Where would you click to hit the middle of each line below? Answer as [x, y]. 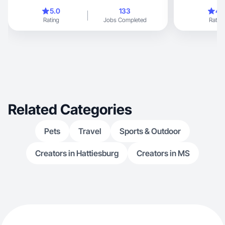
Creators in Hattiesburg [77, 153]
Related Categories [70, 109]
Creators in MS [163, 153]
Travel [90, 131]
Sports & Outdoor [150, 131]
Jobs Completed [125, 20]
